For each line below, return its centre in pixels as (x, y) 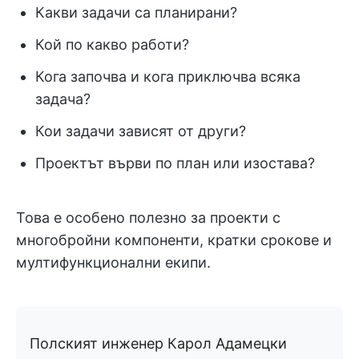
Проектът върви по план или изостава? (175, 163)
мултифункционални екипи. (113, 263)
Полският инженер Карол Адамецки (158, 344)
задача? (63, 99)
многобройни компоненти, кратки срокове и (174, 240)
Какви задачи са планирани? (136, 13)
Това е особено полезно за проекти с (148, 218)
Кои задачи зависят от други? (141, 131)
